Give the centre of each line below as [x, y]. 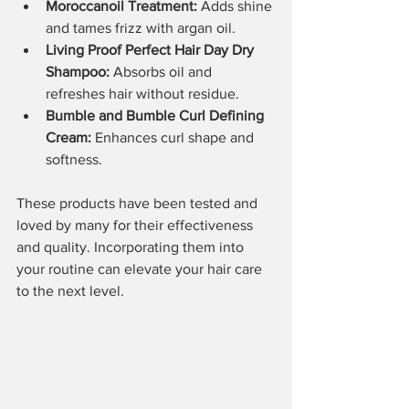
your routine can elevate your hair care [141, 268]
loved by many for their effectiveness [136, 225]
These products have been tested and [139, 203]
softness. [74, 159]
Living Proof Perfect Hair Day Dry [152, 49]
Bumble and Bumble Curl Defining [157, 115]
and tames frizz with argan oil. [141, 27]
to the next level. [70, 290]
